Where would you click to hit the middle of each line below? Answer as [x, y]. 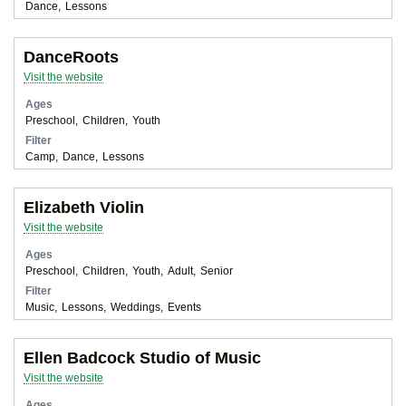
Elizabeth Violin [84, 207]
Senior [217, 270]
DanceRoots [71, 57]
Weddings [135, 306]
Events [184, 306]
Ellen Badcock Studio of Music [142, 358]
